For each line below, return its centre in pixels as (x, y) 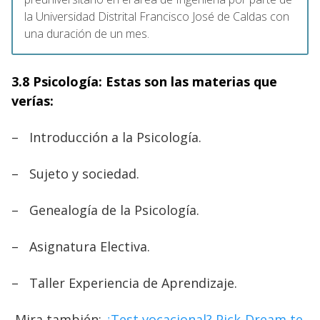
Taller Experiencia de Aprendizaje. (133, 283)
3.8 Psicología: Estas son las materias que (144, 82)
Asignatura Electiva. (90, 247)
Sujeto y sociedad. (84, 174)
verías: (32, 101)
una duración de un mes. (87, 34)
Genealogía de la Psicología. (114, 210)
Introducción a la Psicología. (115, 137)
